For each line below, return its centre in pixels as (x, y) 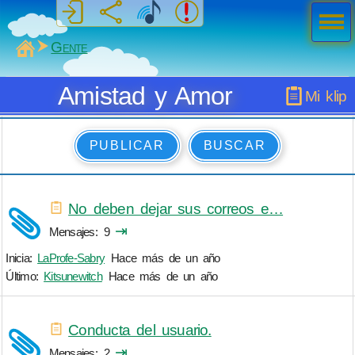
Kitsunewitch (73, 277)
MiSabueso (67, 47)
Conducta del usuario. (140, 330)
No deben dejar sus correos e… (176, 208)
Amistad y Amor (145, 95)
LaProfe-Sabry (71, 258)
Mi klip (326, 96)
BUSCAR (235, 146)
